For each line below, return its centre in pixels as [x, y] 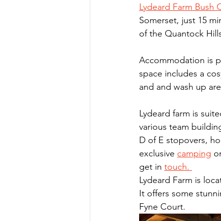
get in [152, 167]
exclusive [158, 153]
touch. [178, 167]
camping [194, 153]
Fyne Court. [165, 207]
